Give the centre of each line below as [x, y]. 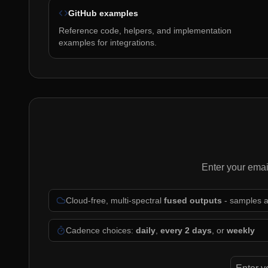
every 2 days [186, 230]
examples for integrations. [108, 42]
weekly [241, 230]
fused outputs [193, 200]
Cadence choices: [101, 230]
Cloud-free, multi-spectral [115, 200]
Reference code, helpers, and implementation [145, 31]
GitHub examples [103, 13]
